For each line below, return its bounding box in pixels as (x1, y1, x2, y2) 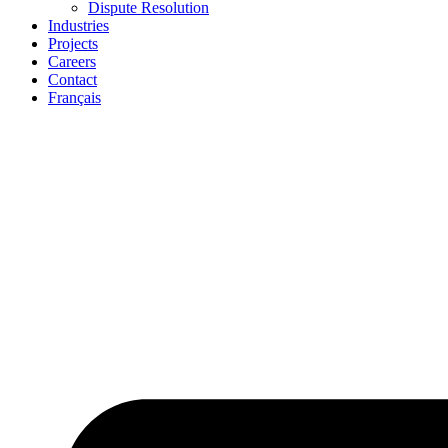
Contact (48, 71, 97, 88)
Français (48, 89, 101, 106)
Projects (48, 35, 98, 52)
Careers (48, 53, 96, 70)
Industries (48, 17, 109, 34)
